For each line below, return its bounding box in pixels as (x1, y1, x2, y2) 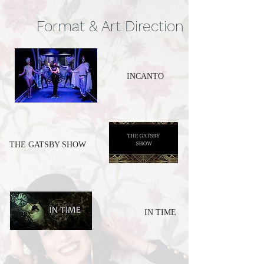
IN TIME (144, 208, 176, 217)
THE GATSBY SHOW (9, 140, 86, 149)
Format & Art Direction (37, 18, 184, 35)
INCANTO (127, 72, 164, 81)
